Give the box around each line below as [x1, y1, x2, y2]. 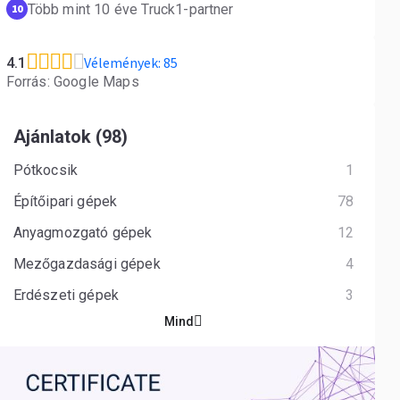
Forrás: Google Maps [5, 73, 139, 90]
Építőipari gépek [12, 193, 121, 210]
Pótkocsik [12, 162, 82, 179]
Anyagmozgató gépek [12, 224, 156, 241]
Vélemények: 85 [83, 54, 178, 71]
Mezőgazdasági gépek [12, 255, 164, 272]
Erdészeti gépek [12, 287, 123, 304]
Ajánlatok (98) [12, 126, 128, 147]
